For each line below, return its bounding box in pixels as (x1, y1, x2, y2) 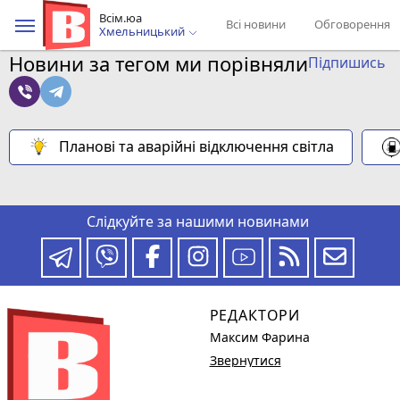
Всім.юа (99, 10, 142, 26)
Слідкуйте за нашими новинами (87, 212, 309, 231)
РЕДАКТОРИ (209, 305, 301, 325)
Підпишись (308, 53, 386, 72)
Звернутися (209, 352, 281, 369)
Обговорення (314, 16, 390, 32)
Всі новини (226, 16, 286, 32)
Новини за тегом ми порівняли (9, 49, 308, 77)
